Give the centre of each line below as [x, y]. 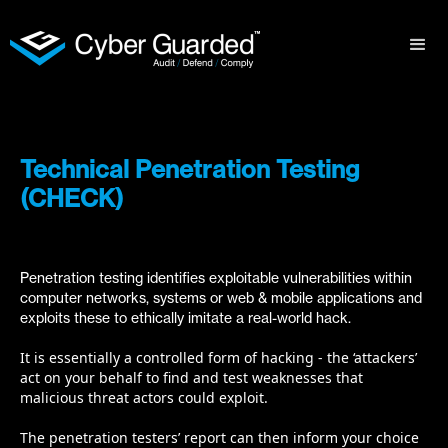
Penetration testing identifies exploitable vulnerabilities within [216, 277]
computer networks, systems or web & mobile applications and [221, 297]
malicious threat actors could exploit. [144, 397]
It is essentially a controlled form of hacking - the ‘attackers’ [218, 357]
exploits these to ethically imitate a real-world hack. [185, 317]
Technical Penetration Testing [190, 169]
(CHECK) [71, 198]
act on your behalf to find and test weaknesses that [191, 377]
